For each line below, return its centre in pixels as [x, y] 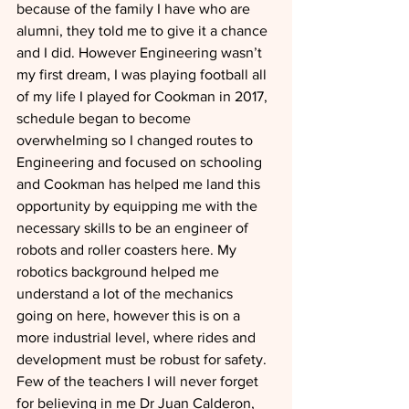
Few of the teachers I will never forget [139, 381]
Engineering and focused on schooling [141, 162]
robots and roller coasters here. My [128, 249]
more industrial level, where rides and [138, 337]
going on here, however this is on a [130, 315]
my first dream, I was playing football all [143, 74]
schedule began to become [105, 118]
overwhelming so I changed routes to [136, 140]
